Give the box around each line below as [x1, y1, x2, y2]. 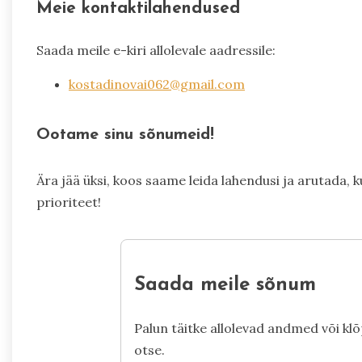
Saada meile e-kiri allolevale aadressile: [36, 41, 276, 58]
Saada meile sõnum [133, 276, 316, 295]
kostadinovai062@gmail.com [69, 75, 245, 92]
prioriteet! [36, 194, 101, 211]
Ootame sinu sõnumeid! [36, 126, 214, 143]
